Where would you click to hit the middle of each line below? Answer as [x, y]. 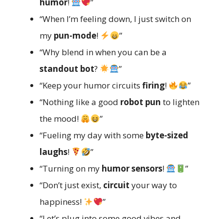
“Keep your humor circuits [91, 85]
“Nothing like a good [80, 102]
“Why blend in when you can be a [103, 52]
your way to [153, 185]
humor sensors [132, 168]
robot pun [141, 102]
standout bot [67, 68]
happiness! [62, 201]
